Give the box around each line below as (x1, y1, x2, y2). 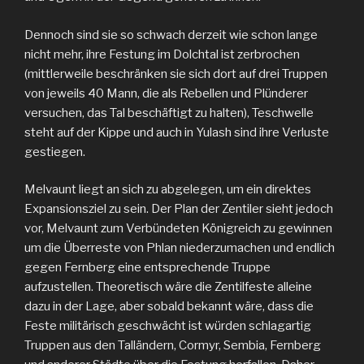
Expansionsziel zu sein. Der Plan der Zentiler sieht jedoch (24, 201, 333, 217)
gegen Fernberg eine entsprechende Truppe (24, 260, 271, 275)
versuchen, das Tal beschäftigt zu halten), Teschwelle (24, 105, 314, 120)
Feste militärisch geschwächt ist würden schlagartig (24, 318, 311, 334)
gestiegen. (24, 144, 85, 159)
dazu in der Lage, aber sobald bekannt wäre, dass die (24, 299, 314, 314)
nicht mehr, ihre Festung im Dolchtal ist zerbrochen (24, 46, 300, 62)
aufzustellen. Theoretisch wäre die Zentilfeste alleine (24, 279, 312, 295)
